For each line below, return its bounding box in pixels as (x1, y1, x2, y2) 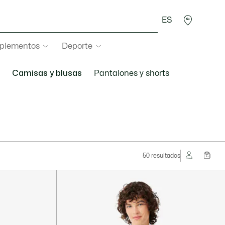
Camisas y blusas (12, 69, 82, 77)
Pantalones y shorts (93, 69, 169, 77)
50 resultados (143, 153, 180, 159)
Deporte (62, 42, 92, 50)
